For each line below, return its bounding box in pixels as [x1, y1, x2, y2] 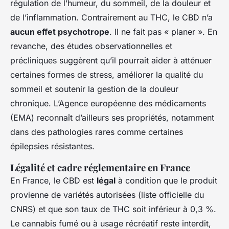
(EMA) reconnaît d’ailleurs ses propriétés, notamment [10, 112, 214, 123]
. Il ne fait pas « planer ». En [109, 27, 217, 37]
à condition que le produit [116, 175, 217, 186]
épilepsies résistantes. [10, 141, 95, 152]
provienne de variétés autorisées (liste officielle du [10, 190, 204, 200]
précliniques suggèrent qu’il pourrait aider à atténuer [10, 55, 212, 66]
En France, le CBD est [10, 175, 97, 186]
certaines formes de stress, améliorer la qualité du [10, 70, 203, 80]
